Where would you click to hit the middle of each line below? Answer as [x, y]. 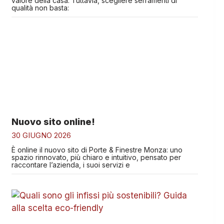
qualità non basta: [40, 7]
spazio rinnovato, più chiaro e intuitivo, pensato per [96, 157]
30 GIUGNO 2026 [41, 135]
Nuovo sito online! [53, 121]
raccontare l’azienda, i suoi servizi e [70, 164]
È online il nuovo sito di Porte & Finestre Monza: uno [97, 149]
